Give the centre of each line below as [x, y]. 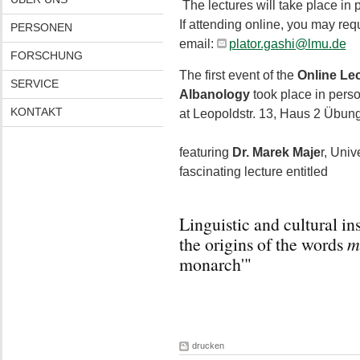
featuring [205, 152]
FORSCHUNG [46, 55]
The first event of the [238, 75]
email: [198, 44]
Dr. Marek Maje [276, 152]
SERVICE [34, 84]
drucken [208, 346]
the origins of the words [263, 244]
